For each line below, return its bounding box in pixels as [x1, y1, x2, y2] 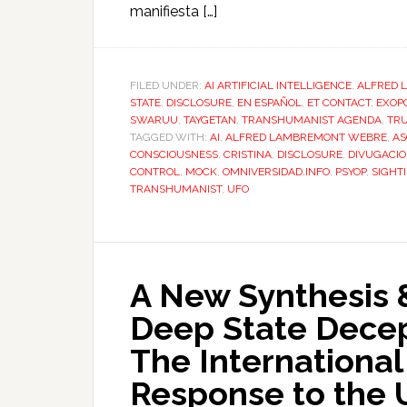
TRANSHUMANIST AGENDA [242, 114, 382, 126]
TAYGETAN [184, 114, 236, 126]
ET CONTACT [307, 96, 371, 109]
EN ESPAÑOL [237, 96, 302, 109]
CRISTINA [223, 148, 272, 161]
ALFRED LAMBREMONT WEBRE [225, 131, 387, 144]
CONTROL [130, 165, 180, 178]
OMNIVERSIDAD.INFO [223, 165, 330, 178]
